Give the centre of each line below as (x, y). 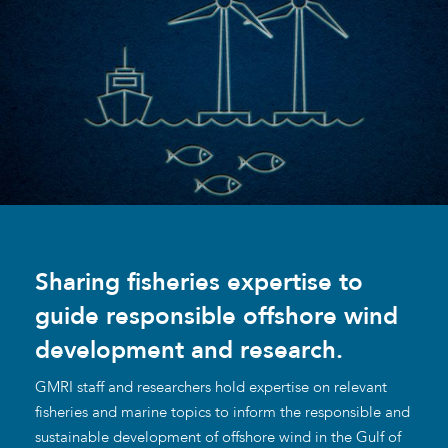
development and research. (189, 350)
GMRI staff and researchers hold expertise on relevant (211, 387)
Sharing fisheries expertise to (199, 282)
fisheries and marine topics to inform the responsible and (222, 412)
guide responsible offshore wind (216, 316)
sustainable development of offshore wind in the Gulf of (218, 437)
